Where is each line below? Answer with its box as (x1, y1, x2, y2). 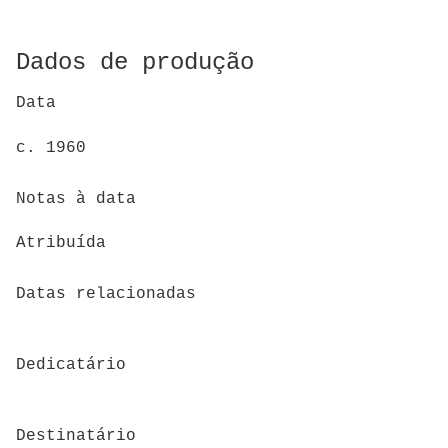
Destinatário (16, 427, 136, 446)
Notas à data (16, 189, 136, 208)
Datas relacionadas (16, 284, 196, 303)
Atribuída (16, 234, 106, 253)
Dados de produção (16, 48, 254, 76)
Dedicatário (16, 355, 126, 374)
